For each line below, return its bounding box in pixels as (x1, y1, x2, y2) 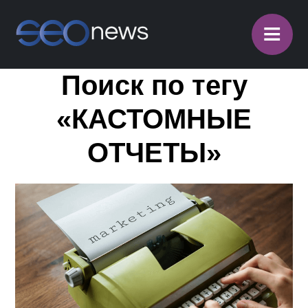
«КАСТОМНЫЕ (56, 104, 252, 134)
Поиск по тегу (60, 70, 247, 100)
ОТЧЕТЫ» (87, 137, 221, 168)
